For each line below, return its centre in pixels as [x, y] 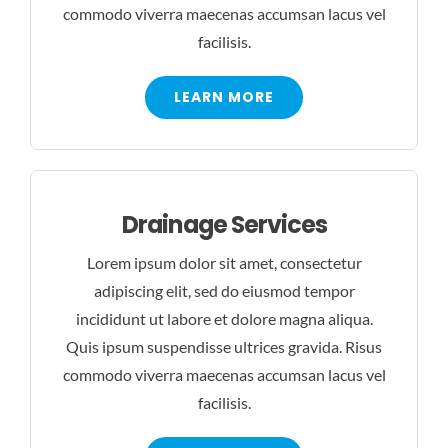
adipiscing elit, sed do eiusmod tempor [224, 291]
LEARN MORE [224, 97]
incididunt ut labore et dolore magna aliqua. [224, 319]
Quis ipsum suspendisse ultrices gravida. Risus [224, 347]
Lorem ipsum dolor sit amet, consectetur [224, 263]
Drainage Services [224, 225]
